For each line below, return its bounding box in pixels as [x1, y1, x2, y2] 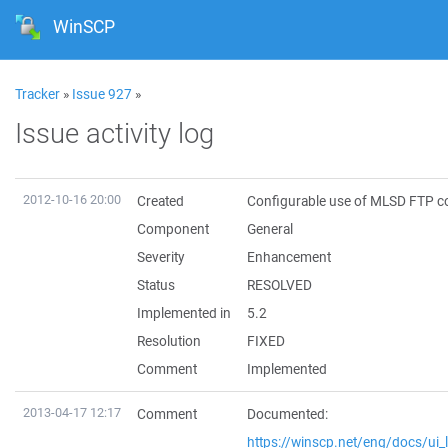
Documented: [247, 405, 328, 423]
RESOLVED [247, 276, 312, 294]
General [247, 220, 293, 238]
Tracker [15, 85, 60, 103]
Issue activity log [15, 114, 214, 151]
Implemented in [137, 304, 231, 322]
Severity [137, 248, 184, 266]
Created [137, 192, 184, 210]
